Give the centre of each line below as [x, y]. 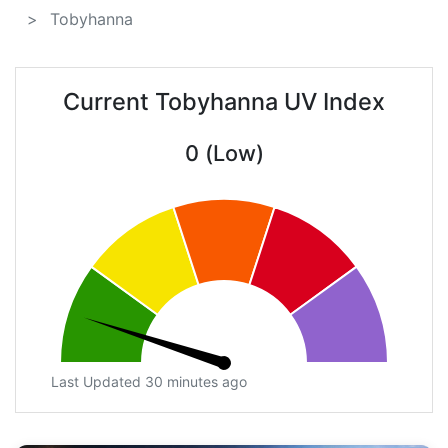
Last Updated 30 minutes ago [149, 382]
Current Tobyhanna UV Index [224, 102]
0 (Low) [224, 153]
